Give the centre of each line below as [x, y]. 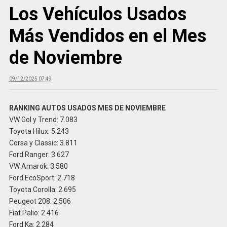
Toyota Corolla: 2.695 [42, 189]
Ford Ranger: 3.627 [39, 154]
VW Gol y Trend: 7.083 [43, 119]
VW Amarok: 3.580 [38, 166]
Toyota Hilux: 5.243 [39, 131]
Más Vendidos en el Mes [107, 36]
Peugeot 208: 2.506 [40, 201]
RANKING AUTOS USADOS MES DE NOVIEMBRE [87, 108]
